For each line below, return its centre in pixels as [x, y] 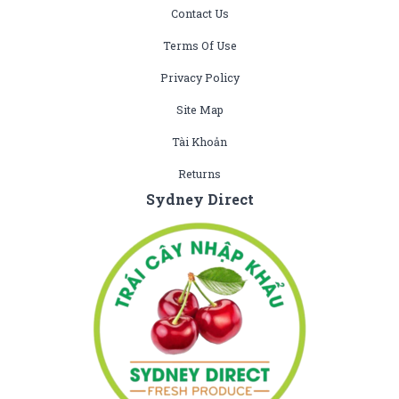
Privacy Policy [199, 78]
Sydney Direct [199, 199]
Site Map [199, 110]
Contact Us [199, 14]
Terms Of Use [199, 46]
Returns [199, 174]
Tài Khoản [199, 142]
